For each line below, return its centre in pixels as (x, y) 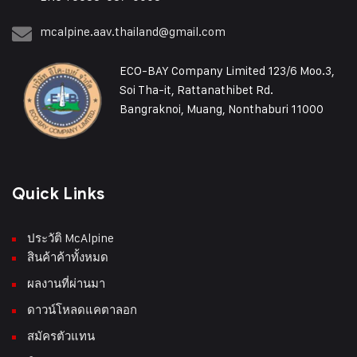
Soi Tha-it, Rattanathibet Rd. (197, 90)
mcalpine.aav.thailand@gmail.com (133, 32)
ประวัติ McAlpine (71, 238)
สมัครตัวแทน (61, 336)
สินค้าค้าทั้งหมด (68, 257)
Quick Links (59, 194)
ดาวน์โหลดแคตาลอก (82, 310)
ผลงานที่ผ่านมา (66, 284)
